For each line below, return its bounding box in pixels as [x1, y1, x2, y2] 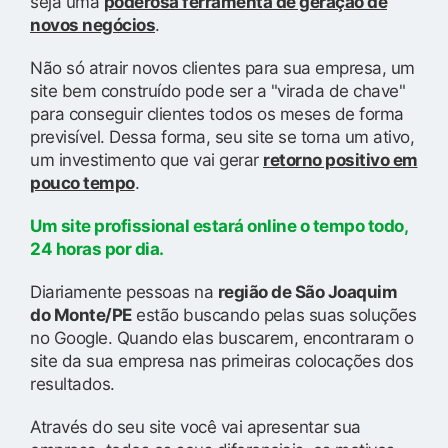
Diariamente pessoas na [30, 281, 218, 302]
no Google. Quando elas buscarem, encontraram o [30, 327, 413, 348]
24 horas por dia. [30, 238, 164, 259]
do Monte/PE [30, 304, 132, 325]
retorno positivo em [263, 149, 418, 170]
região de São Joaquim [217, 281, 397, 302]
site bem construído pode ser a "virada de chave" [30, 80, 405, 101]
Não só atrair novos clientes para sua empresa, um [30, 57, 415, 78]
